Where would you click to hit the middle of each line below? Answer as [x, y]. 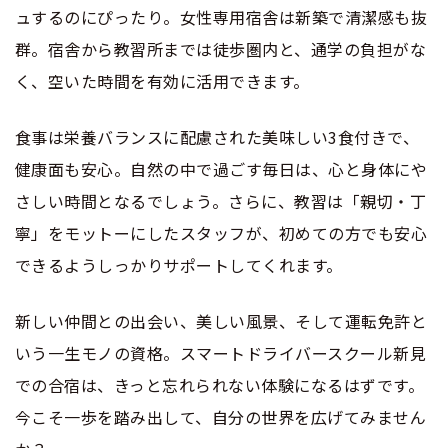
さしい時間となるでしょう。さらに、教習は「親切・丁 [221, 200]
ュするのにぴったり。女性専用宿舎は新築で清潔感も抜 [221, 16]
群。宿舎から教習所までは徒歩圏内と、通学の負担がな [220, 48]
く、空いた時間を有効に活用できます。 [162, 80]
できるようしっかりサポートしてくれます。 [179, 264]
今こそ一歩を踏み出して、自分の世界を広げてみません [220, 416]
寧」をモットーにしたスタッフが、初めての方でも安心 [221, 232]
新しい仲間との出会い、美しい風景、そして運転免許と [221, 320]
